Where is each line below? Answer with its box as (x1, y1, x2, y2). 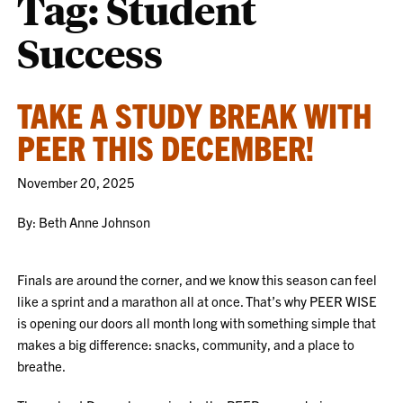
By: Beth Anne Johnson (17, 213, 151, 230)
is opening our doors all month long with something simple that (17, 314, 377, 331)
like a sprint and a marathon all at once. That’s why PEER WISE (17, 292, 378, 309)
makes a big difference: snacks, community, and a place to (17, 336, 355, 353)
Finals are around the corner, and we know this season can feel (17, 271, 378, 288)
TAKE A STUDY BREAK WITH (17, 94, 373, 135)
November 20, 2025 (17, 174, 136, 191)
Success (17, 27, 164, 78)
